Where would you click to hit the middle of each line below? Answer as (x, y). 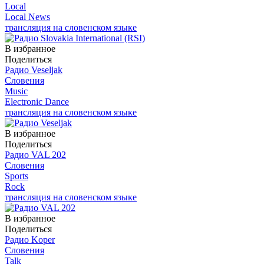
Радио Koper (30, 239)
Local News (27, 16)
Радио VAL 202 (35, 154)
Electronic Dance (37, 101)
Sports (16, 176)
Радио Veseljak (34, 70)
